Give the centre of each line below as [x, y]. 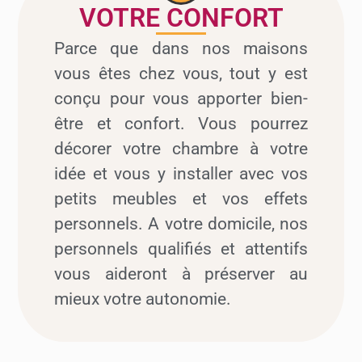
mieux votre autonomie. [143, 299]
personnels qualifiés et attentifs [181, 249]
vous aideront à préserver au [181, 274]
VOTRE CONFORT [181, 18]
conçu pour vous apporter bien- [181, 99]
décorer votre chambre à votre [181, 149]
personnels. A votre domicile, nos [181, 224]
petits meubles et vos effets [181, 199]
